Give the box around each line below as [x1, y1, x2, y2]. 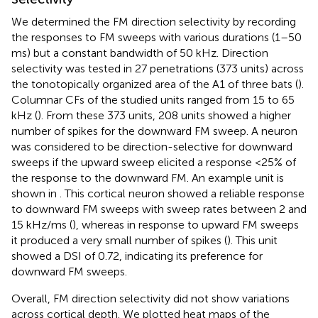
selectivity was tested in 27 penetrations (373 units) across [11, 61, 304, 75]
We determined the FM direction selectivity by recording [11, 14, 296, 28]
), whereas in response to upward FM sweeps [72, 217, 299, 231]
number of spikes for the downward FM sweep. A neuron [11, 124, 297, 138]
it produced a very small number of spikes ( [11, 233, 227, 247]
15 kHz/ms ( [11, 217, 72, 231]
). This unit [227, 233, 278, 247]
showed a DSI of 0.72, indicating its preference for [11, 248, 263, 263]
